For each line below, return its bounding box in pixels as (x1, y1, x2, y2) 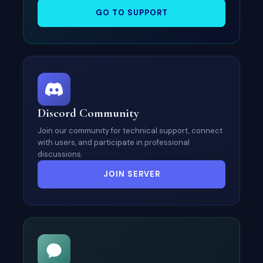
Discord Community (38, 106, 139, 120)
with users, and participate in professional (38, 137, 190, 147)
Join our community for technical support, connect (38, 126, 222, 136)
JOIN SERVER (103, 169, 160, 179)
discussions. (38, 149, 83, 159)
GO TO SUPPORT (95, 8, 168, 18)
